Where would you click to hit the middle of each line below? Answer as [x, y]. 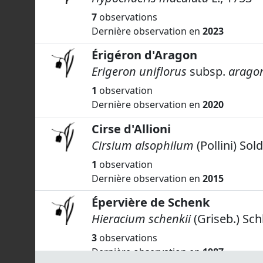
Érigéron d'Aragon [144, 55]
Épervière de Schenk [151, 202]
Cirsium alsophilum [143, 145]
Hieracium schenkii [141, 218]
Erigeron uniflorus [141, 72]
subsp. [208, 72]
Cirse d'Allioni [131, 129]
